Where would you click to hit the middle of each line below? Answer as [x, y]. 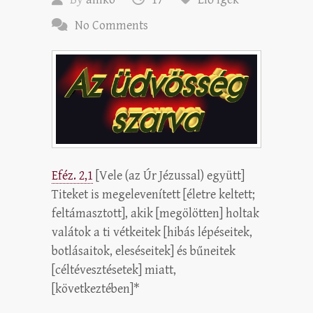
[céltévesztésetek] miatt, [114, 270]
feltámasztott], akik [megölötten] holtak [155, 213]
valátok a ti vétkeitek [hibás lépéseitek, [152, 232]
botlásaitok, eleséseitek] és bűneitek [144, 251]
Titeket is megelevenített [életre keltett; [153, 194]
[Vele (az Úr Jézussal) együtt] [169, 175]
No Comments [111, 25]
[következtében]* [96, 289]
